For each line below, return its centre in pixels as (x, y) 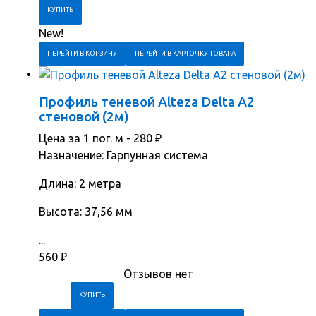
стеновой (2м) (84, 117)
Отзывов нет (158, 274)
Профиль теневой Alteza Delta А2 (147, 102)
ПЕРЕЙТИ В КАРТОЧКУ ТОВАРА (185, 53)
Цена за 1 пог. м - (86, 139)
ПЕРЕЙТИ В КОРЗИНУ (83, 53)
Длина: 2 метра (80, 184)
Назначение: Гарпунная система (123, 156)
